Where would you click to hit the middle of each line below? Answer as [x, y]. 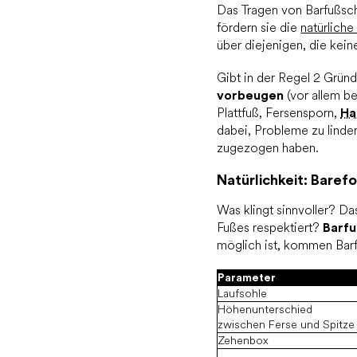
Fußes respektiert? [270, 228]
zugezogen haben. [268, 148]
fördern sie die [259, 28]
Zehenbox [243, 341]
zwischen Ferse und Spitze [286, 325]
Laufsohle [242, 294]
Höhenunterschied [265, 310]
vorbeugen [250, 96]
